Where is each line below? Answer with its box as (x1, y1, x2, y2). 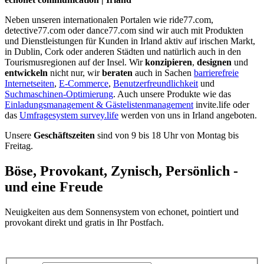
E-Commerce (59, 78, 108, 89)
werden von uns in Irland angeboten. (118, 110, 257, 121)
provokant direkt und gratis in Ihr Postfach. (5, 217, 164, 228)
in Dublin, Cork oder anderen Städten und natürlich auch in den (5, 47, 241, 57)
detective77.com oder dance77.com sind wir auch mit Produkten (5, 25, 243, 36)
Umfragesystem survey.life (19, 110, 118, 121)
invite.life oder (193, 100, 249, 110)
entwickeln (5, 68, 48, 78)
